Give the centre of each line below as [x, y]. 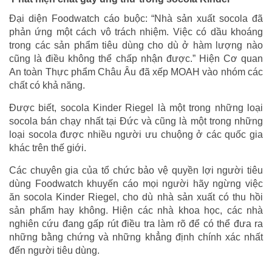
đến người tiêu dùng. [54, 250]
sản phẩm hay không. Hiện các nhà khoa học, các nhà [136, 210]
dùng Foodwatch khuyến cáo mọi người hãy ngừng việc [136, 183]
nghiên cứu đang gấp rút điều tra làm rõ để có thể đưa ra [136, 223]
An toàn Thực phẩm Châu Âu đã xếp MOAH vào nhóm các [136, 72]
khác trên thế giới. [48, 148]
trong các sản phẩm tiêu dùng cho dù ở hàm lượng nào [136, 45]
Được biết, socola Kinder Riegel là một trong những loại [136, 107]
